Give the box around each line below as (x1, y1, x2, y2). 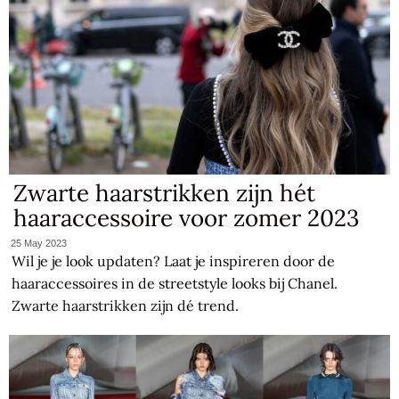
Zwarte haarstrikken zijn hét (13, 178, 316, 208)
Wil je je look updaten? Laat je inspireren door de (12, 251, 336, 270)
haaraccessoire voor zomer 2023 (13, 203, 360, 233)
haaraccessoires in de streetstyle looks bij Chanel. (12, 273, 338, 292)
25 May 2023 (11, 237, 68, 248)
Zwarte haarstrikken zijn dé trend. (12, 296, 240, 314)
